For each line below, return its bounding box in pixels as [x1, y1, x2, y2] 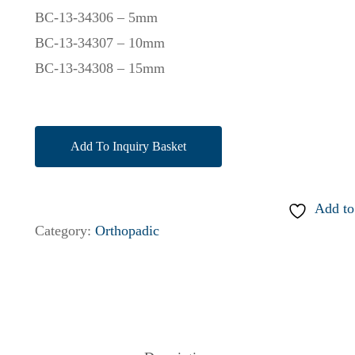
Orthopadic [95, 222, 160, 239]
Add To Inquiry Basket [71, 139, 187, 153]
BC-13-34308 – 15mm [35, 59, 166, 76]
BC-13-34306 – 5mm [35, 9, 158, 25]
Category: [35, 222, 96, 239]
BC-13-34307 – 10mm [35, 34, 166, 51]
